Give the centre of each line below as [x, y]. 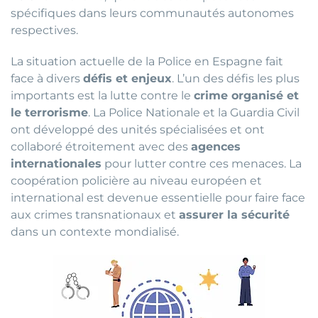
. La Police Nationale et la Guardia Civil [194, 113]
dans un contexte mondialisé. [95, 232]
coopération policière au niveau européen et [136, 181]
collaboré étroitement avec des [101, 147]
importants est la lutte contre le [102, 96]
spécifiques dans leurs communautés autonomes [152, 13]
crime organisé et [246, 96]
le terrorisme [49, 113]
